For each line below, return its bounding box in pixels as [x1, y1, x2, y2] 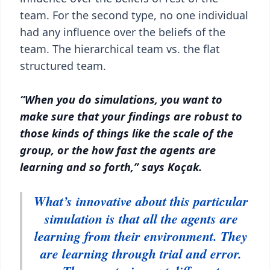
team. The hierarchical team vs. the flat [20, 42, 220, 56]
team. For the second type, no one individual [20, 8, 248, 22]
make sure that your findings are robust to [20, 109, 242, 124]
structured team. [20, 58, 106, 73]
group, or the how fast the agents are [20, 143, 216, 157]
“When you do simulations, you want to [20, 92, 222, 107]
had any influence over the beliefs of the [20, 25, 225, 39]
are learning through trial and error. [40, 244, 242, 263]
